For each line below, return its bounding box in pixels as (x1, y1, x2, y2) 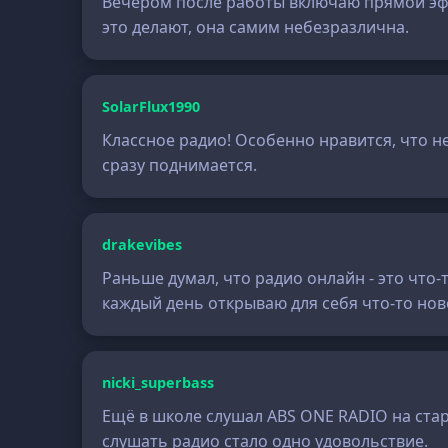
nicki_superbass (102, 373, 215, 392)
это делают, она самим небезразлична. (102, 16, 410, 38)
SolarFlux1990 (102, 97, 201, 116)
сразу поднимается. (102, 154, 258, 176)
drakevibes (102, 235, 183, 254)
